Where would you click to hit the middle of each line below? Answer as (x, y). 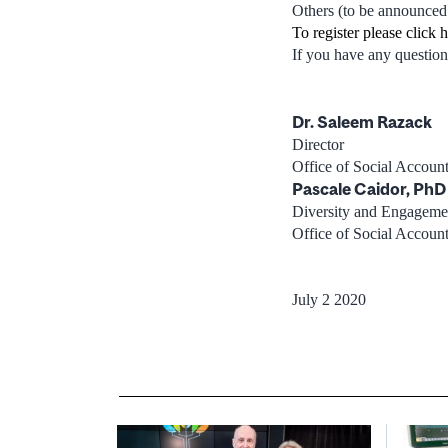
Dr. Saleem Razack (362, 122)
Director (318, 145)
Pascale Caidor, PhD (369, 189)
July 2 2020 (329, 300)
